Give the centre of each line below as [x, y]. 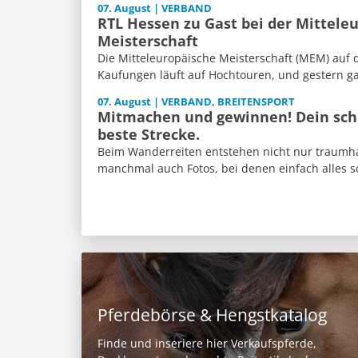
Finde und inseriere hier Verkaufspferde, [207, 344]
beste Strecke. [149, 134]
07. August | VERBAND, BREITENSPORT [196, 102]
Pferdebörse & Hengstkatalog [212, 315]
